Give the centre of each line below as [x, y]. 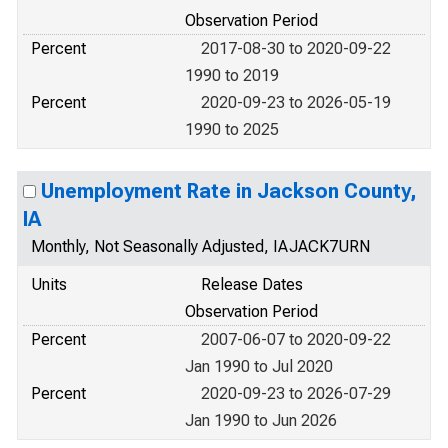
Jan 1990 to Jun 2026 [261, 420]
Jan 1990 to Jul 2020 [259, 366]
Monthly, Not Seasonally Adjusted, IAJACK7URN [200, 246]
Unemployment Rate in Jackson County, [229, 191]
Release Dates [252, 284]
